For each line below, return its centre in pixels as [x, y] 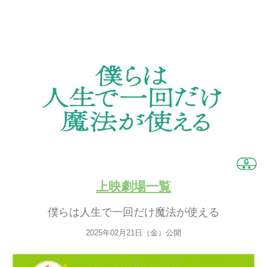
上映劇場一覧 [133, 187]
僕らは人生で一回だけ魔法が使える [133, 212]
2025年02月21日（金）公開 [133, 233]
